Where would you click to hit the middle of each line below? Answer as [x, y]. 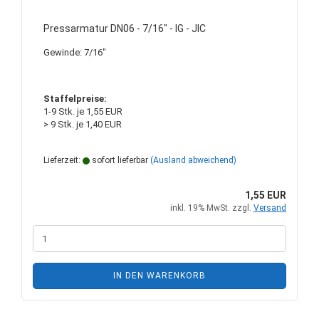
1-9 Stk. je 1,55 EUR [83, 111]
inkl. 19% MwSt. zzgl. [212, 208]
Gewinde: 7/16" [75, 52]
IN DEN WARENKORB [159, 276]
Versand [270, 208]
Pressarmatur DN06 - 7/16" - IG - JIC [125, 28]
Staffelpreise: [75, 99]
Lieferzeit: [63, 160]
